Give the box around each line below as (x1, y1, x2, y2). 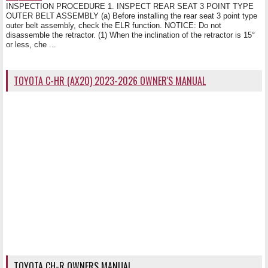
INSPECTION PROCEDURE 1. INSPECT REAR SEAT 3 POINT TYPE (6, 2, 254, 11)
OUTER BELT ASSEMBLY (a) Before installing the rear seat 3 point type (6, 11, 257, 21)
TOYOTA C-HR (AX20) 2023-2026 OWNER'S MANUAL (14, 74, 206, 89)
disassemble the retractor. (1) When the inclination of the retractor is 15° (6, 31, 255, 40)
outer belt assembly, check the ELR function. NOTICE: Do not (6, 21, 221, 31)
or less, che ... (6, 40, 56, 50)
